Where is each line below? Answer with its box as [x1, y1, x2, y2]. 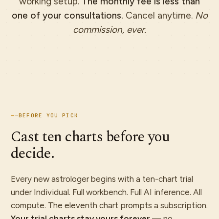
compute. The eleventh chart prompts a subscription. [11, 200, 208, 210]
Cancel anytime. [123, 10, 193, 21]
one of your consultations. [11, 10, 123, 21]
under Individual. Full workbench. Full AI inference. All [11, 187, 202, 197]
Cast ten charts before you [11, 126, 170, 148]
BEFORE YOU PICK [19, 112, 78, 119]
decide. [11, 142, 54, 165]
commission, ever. [73, 24, 146, 35]
